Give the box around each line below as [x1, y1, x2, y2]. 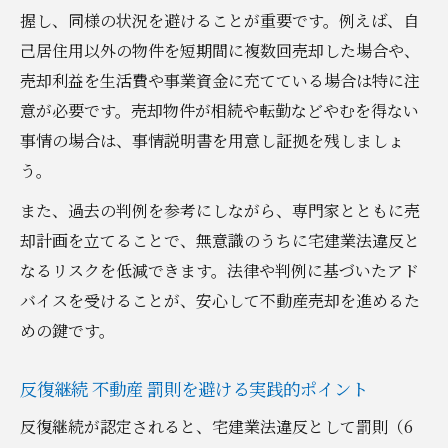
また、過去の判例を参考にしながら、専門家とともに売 [20, 198, 420, 222]
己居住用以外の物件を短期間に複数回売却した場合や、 [20, 38, 420, 62]
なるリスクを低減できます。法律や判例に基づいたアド [20, 258, 419, 282]
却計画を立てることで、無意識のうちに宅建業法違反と [20, 228, 420, 252]
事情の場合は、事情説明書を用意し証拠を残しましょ [20, 128, 404, 152]
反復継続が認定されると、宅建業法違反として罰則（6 [20, 414, 413, 438]
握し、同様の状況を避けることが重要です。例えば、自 [20, 8, 419, 32]
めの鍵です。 [20, 318, 115, 342]
